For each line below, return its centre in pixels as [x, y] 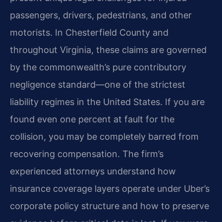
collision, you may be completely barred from [104, 137]
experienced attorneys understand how [93, 171]
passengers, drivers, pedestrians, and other [101, 15]
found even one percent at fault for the [92, 119]
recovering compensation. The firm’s [87, 154]
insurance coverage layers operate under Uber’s [110, 189]
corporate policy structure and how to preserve [110, 206]
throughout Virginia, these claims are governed [108, 50]
